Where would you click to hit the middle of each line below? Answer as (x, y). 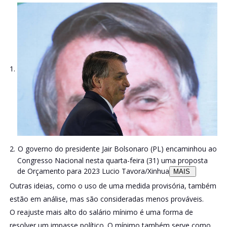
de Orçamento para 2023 (59, 171)
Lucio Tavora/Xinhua (135, 171)
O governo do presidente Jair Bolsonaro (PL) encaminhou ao (117, 149)
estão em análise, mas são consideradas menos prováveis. (106, 199)
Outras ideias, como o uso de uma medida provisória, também (113, 186)
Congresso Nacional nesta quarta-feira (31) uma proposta (112, 161)
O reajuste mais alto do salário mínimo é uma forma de (101, 212)
